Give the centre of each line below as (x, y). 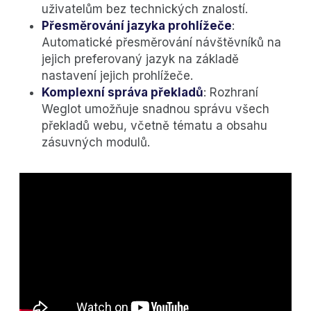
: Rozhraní (231, 93)
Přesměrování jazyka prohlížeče (137, 26)
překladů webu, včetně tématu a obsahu (154, 126)
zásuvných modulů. (96, 143)
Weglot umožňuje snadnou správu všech (155, 109)
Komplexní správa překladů (123, 93)
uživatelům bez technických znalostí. (145, 9)
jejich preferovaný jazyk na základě (140, 59)
